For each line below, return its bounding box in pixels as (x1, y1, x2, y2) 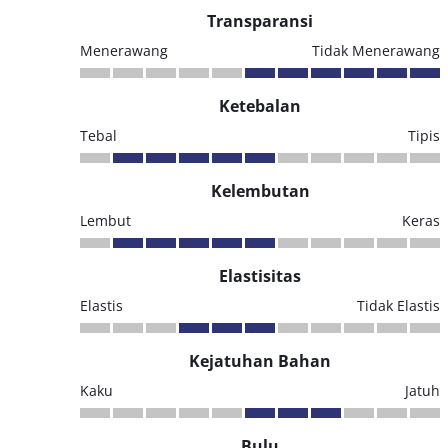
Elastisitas (219, 265, 301, 287)
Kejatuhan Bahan (189, 350, 331, 372)
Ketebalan (219, 95, 301, 117)
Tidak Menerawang (312, 41, 440, 60)
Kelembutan (210, 180, 310, 202)
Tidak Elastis (357, 296, 440, 315)
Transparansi (207, 10, 313, 32)
